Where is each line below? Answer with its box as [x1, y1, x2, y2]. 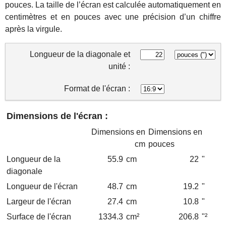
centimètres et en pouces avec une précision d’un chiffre [5, 13, 221, 21]
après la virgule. [5, 25, 62, 33]
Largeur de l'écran [7, 197, 71, 206]
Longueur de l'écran [7, 182, 78, 191]
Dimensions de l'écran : [7, 111, 108, 121]
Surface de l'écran [7, 212, 71, 221]
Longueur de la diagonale [30, 50, 122, 59]
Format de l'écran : [64, 84, 130, 93]
